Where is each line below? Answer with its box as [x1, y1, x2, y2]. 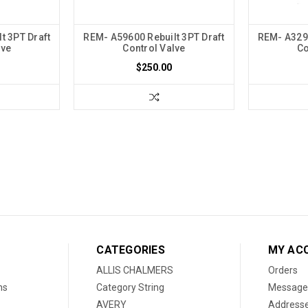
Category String [96, 281, 165, 293]
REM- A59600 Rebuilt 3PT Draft [83, 31, 225, 43]
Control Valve [122, 42, 186, 54]
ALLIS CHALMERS [96, 264, 174, 276]
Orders [267, 264, 298, 276]
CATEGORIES [96, 243, 165, 256]
